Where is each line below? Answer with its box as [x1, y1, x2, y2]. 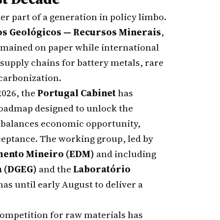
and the [37, 163, 73, 175]
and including [94, 147, 156, 160]
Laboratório [73, 163, 131, 175]
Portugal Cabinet [37, 86, 116, 99]
